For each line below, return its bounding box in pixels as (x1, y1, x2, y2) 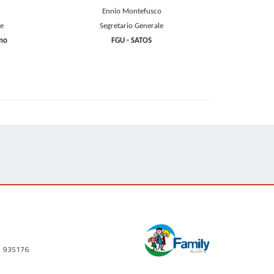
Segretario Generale (100, 22, 163, 31)
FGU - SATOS (111, 37, 152, 45)
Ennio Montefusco (102, 7, 161, 16)
